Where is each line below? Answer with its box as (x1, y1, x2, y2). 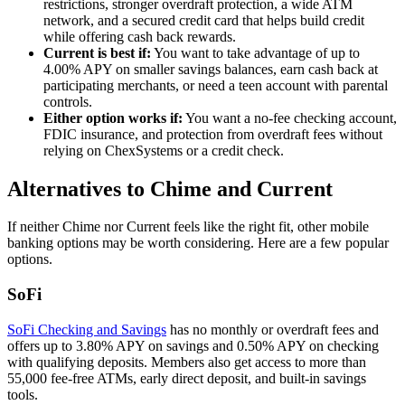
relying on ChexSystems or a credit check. (43, 142, 284, 158)
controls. (43, 93, 92, 109)
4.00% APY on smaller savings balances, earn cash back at (43, 61, 378, 77)
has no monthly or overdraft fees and (166, 321, 379, 337)
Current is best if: (43, 44, 151, 61)
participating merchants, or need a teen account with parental (43, 77, 388, 93)
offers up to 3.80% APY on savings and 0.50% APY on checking (7, 337, 379, 353)
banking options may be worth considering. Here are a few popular (7, 235, 389, 251)
